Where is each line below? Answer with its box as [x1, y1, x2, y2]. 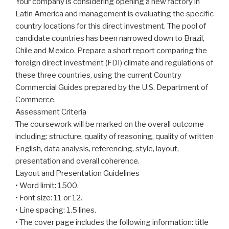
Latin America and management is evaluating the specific [15, 9, 214, 19]
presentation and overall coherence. [15, 156, 140, 166]
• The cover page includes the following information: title [15, 218, 209, 227]
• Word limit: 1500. [15, 181, 79, 191]
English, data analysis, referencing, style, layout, [15, 144, 179, 154]
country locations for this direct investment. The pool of [15, 21, 206, 31]
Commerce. [15, 95, 56, 105]
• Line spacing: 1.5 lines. [15, 205, 96, 215]
